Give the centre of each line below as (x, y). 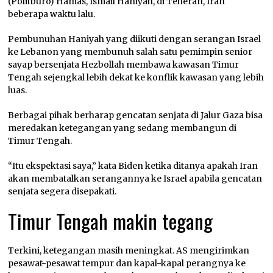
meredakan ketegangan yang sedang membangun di (122, 128)
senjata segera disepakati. (62, 191)
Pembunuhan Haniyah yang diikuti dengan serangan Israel (135, 39)
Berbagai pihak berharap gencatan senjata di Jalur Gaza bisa (136, 115)
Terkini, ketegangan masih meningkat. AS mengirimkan (129, 250)
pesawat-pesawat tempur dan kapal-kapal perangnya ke (127, 263)
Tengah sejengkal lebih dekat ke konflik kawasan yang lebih (136, 77)
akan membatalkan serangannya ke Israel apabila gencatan (135, 178)
